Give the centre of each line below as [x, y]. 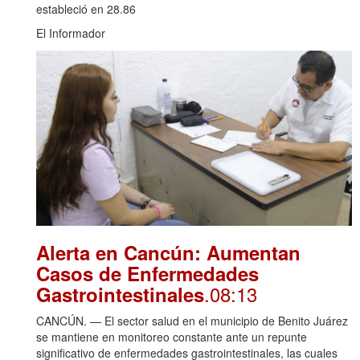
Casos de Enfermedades [147, 273]
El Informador [71, 33]
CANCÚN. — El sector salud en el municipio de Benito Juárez [192, 320]
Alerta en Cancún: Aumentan [168, 252]
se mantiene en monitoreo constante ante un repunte [172, 336]
